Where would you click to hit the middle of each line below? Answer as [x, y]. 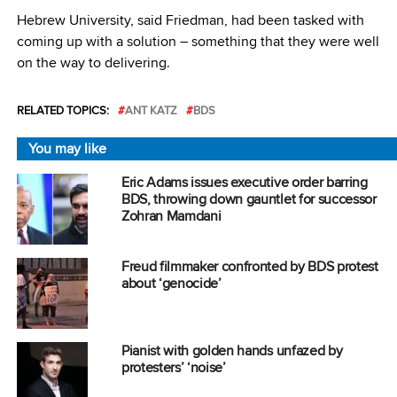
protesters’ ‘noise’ [173, 368]
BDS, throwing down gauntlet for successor [249, 199]
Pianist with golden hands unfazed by [232, 351]
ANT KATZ [151, 110]
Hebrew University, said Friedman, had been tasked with [190, 20]
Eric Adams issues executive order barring [244, 183]
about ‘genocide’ [171, 284]
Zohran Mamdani [171, 216]
